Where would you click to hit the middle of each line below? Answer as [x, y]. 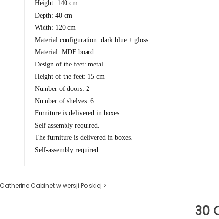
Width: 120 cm [55, 28]
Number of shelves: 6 [64, 101]
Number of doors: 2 [62, 89]
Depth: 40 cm [54, 16]
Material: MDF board [64, 52]
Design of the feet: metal [69, 65]
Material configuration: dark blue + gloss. [92, 40]
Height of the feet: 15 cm [70, 77]
